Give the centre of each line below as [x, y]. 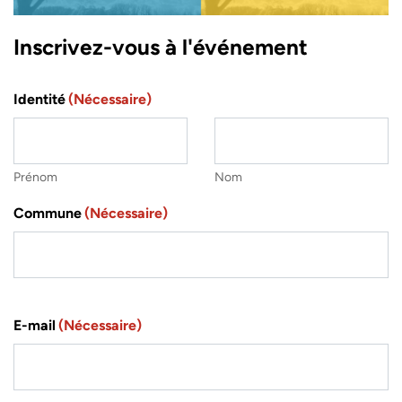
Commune [48, 214]
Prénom [35, 178]
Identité [39, 100]
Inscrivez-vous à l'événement [161, 48]
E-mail [35, 326]
